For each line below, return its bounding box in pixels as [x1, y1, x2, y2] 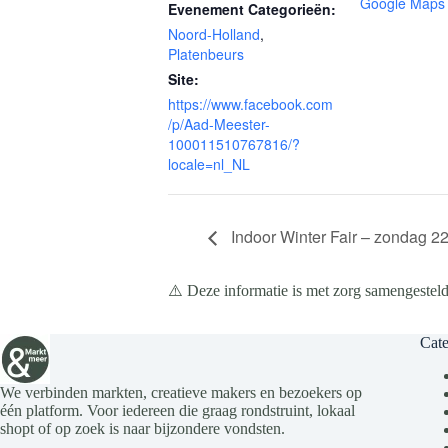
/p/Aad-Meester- [168, 114, 270, 134]
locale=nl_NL [168, 154, 250, 174]
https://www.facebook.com [168, 94, 333, 114]
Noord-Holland [168, 24, 260, 44]
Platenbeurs [168, 44, 244, 64]
